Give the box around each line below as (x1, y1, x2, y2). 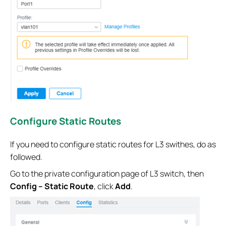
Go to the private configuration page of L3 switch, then (10, 167, 204, 179)
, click (94, 180, 115, 192)
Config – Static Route (10, 180, 94, 192)
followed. (10, 151, 42, 162)
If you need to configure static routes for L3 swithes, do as (10, 138, 216, 150)
